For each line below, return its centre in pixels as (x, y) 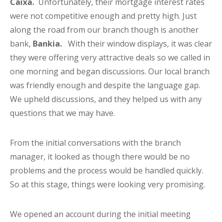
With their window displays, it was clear (137, 44)
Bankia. (47, 44)
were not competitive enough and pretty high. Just (103, 16)
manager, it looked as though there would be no (100, 157)
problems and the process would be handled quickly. (107, 171)
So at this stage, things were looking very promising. (108, 185)
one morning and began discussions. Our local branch (110, 72)
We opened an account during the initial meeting (100, 214)
